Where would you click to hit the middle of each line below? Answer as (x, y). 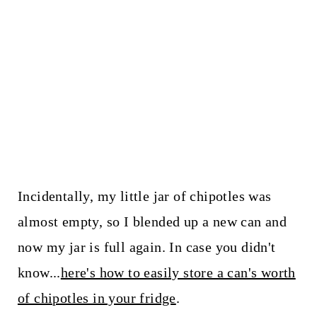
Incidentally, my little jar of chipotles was (144, 196)
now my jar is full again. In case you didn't (146, 247)
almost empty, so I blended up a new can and (152, 221)
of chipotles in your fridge (97, 298)
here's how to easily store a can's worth (178, 272)
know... (39, 272)
